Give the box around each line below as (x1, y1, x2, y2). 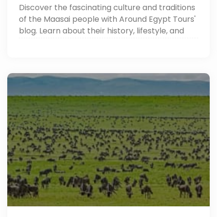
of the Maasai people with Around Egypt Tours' (19, 13, 196, 25)
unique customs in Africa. (19, 36, 113, 48)
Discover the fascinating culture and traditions (19, 1, 195, 13)
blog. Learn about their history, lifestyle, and (19, 25, 184, 36)
